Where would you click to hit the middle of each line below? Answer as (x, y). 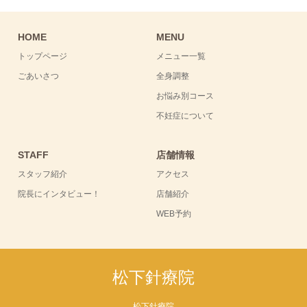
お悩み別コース (185, 96)
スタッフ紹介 (43, 174)
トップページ (43, 57)
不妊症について (185, 116)
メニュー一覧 (181, 57)
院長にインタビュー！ (59, 194)
